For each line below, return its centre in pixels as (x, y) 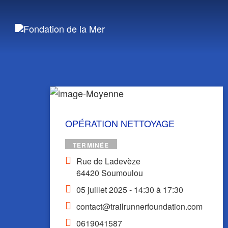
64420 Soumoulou (110, 173)
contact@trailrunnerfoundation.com (139, 206)
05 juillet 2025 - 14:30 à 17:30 (130, 190)
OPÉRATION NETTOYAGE (120, 123)
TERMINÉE (91, 145)
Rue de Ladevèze (108, 161)
